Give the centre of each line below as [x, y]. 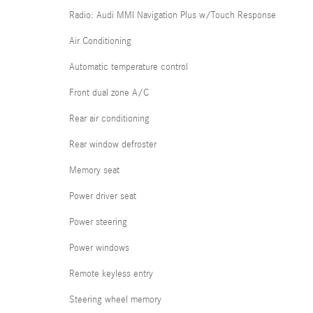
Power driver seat [103, 196]
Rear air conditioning [109, 118]
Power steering [98, 222]
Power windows [99, 248]
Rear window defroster [113, 144]
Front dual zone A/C [109, 93]
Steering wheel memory [115, 299]
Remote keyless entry [111, 274]
